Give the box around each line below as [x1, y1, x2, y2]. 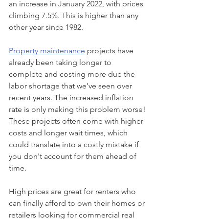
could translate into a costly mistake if [9, 139, 141, 149]
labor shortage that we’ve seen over [9, 81, 134, 90]
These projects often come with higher [9, 116, 145, 126]
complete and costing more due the [9, 69, 137, 79]
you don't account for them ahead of [9, 151, 138, 161]
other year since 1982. [9, 22, 83, 32]
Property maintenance [9, 45, 85, 55]
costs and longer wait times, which [9, 128, 130, 137]
